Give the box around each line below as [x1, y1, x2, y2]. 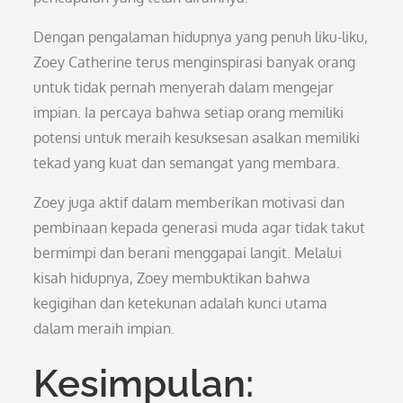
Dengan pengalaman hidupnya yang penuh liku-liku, [33, 28, 369, 46]
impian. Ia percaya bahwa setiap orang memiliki [33, 103, 345, 121]
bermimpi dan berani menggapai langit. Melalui [33, 244, 343, 262]
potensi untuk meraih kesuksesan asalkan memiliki [33, 129, 361, 147]
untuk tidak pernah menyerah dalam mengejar [33, 78, 335, 96]
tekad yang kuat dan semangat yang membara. [33, 154, 341, 172]
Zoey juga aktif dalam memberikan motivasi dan [33, 193, 345, 211]
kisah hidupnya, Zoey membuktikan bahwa [33, 269, 311, 287]
